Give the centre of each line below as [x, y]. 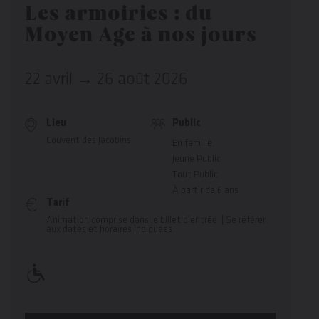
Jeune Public [196, 159]
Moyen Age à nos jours [141, 37]
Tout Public [195, 174]
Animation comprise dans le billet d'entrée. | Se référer [156, 220]
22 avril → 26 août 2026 [106, 79]
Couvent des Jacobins [89, 140]
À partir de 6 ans [205, 190]
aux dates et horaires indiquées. [110, 229]
